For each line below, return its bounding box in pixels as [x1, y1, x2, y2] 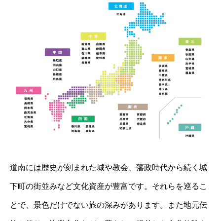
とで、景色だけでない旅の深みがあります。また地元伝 [10, 201, 207, 210]
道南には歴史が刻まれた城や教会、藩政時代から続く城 [10, 163, 207, 172]
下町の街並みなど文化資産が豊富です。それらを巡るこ [10, 182, 207, 191]
